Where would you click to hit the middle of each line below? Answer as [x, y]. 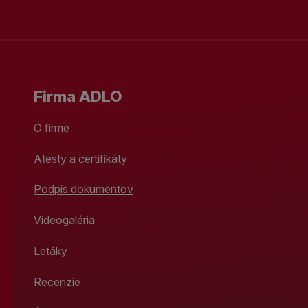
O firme [52, 128]
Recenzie [57, 282]
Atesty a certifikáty [80, 158]
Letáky [51, 251]
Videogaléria [64, 220]
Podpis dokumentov [84, 189]
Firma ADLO [78, 96]
